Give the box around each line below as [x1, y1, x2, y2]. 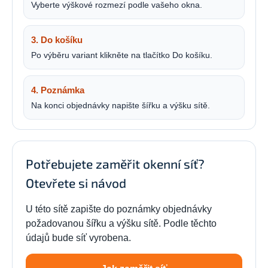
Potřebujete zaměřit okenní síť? [26, 156, 205, 171]
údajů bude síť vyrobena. [26, 232, 131, 243]
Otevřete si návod [26, 175, 126, 190]
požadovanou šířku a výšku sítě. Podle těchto [26, 218, 217, 229]
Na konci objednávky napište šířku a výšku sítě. [31, 100, 210, 110]
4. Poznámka [31, 84, 84, 95]
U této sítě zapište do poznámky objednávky [26, 203, 212, 214]
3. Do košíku [31, 34, 83, 45]
